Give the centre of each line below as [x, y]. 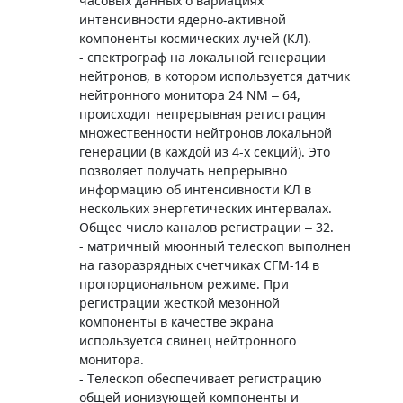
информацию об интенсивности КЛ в [195, 189]
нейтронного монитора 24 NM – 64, [190, 95]
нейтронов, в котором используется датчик [215, 76]
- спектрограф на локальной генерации [202, 57]
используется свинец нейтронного [188, 340]
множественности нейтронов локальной [206, 133]
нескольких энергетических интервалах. [206, 208]
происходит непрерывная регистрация [202, 114]
